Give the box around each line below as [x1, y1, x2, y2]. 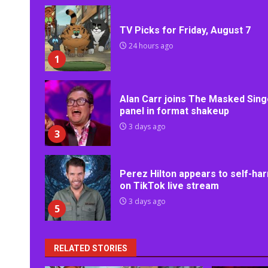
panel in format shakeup [120, 105, 229, 117]
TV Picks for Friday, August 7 [120, 25, 251, 36]
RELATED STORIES [54, 243, 127, 254]
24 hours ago [127, 41, 173, 51]
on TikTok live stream [120, 180, 219, 192]
